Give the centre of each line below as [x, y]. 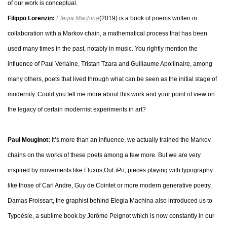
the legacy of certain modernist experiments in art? [77, 109]
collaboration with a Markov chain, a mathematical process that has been [107, 33]
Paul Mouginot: [29, 140]
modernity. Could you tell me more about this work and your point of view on [111, 94]
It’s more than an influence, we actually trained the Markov [130, 140]
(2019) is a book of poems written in [148, 18]
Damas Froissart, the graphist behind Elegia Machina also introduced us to [110, 201]
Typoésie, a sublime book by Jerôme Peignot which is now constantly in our [111, 216]
